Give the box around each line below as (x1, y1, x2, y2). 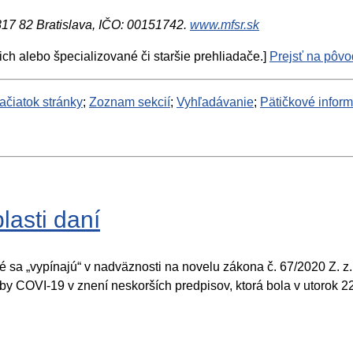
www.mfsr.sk (190, 18, 259, 32)
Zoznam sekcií (89, 95, 170, 109)
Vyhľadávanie (176, 95, 254, 109)
